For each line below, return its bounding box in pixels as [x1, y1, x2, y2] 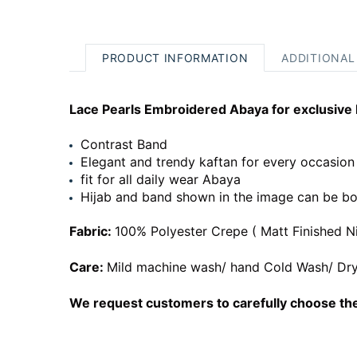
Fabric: [69, 223, 115, 239]
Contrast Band [80, 136, 167, 152]
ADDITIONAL [281, 51, 355, 65]
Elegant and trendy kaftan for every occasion [80, 154, 355, 170]
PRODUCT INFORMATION [102, 51, 249, 65]
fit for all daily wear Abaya [80, 171, 241, 187]
